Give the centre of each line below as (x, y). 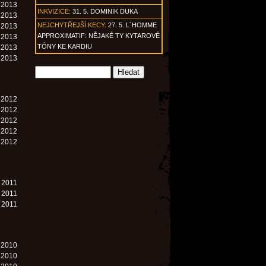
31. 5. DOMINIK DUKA (105, 11)
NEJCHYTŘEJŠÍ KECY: (72, 25)
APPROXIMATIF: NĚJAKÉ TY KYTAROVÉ (99, 36)
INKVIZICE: (54, 11)
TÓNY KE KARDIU (65, 46)
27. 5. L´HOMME (132, 25)
